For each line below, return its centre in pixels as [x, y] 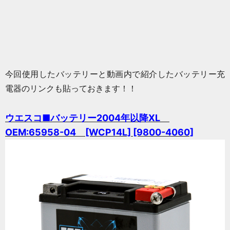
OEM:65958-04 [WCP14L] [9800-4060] [99, 132]
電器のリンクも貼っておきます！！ [71, 89]
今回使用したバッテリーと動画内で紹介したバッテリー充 [115, 74]
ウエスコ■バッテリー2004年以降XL [87, 118]
